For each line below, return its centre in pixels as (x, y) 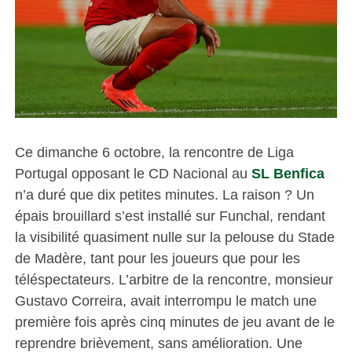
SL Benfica (288, 173)
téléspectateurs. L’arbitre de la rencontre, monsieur (174, 279)
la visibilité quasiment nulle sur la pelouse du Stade (174, 236)
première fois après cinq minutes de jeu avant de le (174, 321)
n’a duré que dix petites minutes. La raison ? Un (164, 194)
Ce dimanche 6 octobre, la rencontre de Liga (154, 152)
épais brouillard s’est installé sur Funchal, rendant (170, 215)
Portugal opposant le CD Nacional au (133, 173)
